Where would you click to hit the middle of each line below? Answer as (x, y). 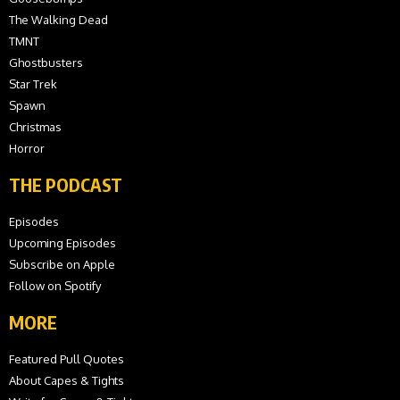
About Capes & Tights (67, 381)
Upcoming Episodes (62, 243)
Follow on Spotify (55, 286)
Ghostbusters (46, 63)
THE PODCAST (66, 185)
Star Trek (33, 84)
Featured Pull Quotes (67, 359)
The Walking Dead (58, 20)
